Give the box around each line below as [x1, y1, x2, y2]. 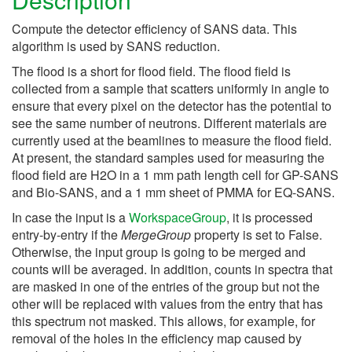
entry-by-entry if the [12, 225, 121, 244]
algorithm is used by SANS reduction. [12, 36, 220, 55]
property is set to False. [191, 225, 322, 244]
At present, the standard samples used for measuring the [12, 148, 324, 167]
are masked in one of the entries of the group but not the [12, 277, 320, 295]
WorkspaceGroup [129, 207, 226, 226]
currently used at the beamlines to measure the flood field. [12, 130, 332, 149]
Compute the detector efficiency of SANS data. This [12, 19, 297, 38]
